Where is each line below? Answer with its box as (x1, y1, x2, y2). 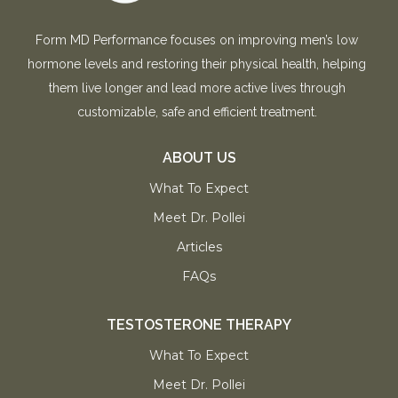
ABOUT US (162, 149, 236, 167)
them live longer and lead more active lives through (48, 81, 346, 96)
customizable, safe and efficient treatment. (76, 105, 317, 120)
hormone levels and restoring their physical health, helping (28, 57, 366, 72)
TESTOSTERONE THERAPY (107, 316, 291, 334)
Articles (176, 239, 222, 256)
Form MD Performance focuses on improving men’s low (36, 33, 358, 48)
